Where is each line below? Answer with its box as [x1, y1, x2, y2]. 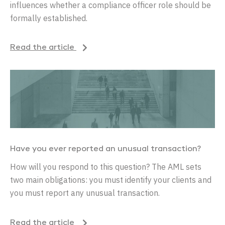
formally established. [10, 13, 87, 23]
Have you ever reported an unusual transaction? [10, 145, 201, 154]
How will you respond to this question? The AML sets [10, 162, 201, 172]
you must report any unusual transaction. [10, 188, 160, 198]
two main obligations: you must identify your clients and [10, 175, 211, 185]
